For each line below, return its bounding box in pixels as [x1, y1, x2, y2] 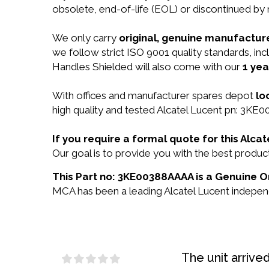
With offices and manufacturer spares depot [52, 89, 256, 101]
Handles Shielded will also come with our [52, 61, 243, 73]
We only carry [52, 32, 119, 44]
